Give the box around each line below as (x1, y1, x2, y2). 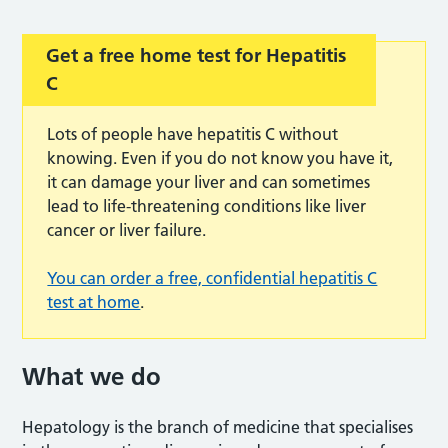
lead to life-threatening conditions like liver (47, 195, 367, 216)
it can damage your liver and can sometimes (47, 171, 371, 192)
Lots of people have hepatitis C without (47, 123, 339, 144)
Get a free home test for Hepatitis (46, 43, 347, 67)
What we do (22, 361, 162, 391)
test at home (47, 291, 141, 312)
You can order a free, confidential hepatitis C (47, 267, 378, 288)
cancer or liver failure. (47, 219, 207, 240)
